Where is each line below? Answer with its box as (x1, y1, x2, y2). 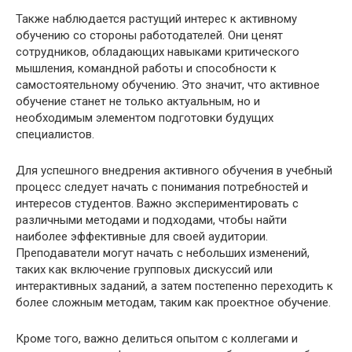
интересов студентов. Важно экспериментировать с (16, 196, 299, 211)
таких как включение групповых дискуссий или (16, 262, 273, 277)
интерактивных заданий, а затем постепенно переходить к (16, 278, 333, 293)
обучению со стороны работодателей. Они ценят (16, 27, 283, 42)
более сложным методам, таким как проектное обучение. (16, 295, 331, 310)
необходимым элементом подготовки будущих (16, 110, 273, 125)
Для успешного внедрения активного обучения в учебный (16, 163, 332, 178)
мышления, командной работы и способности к (16, 60, 277, 75)
